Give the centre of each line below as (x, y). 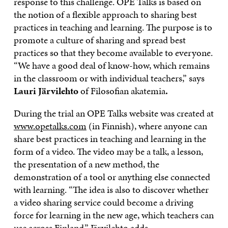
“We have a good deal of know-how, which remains (111, 65)
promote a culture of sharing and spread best (99, 40)
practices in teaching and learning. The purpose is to (113, 27)
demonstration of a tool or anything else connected (112, 177)
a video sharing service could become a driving (103, 202)
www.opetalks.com (50, 126)
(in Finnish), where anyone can (147, 126)
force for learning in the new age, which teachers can (113, 215)
